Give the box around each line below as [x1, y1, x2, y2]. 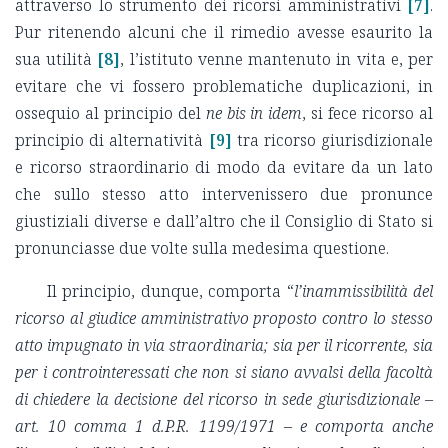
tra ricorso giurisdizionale [231, 129, 434, 152]
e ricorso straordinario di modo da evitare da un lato [15, 156, 433, 179]
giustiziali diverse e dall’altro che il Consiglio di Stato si [15, 210, 433, 233]
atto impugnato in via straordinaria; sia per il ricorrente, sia [15, 334, 433, 357]
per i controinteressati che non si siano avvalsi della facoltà [15, 361, 433, 384]
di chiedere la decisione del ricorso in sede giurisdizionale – [15, 388, 433, 411]
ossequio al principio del [15, 102, 206, 125]
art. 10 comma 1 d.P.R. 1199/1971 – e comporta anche [15, 415, 433, 438]
